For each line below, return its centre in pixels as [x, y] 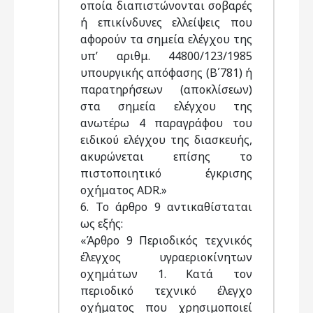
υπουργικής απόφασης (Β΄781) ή [166, 73]
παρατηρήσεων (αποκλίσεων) [166, 89]
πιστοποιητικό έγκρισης [166, 173]
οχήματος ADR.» [125, 190]
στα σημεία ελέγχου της [166, 106]
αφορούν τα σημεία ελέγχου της [166, 39]
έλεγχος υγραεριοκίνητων [166, 257]
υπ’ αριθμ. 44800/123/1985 [166, 56]
